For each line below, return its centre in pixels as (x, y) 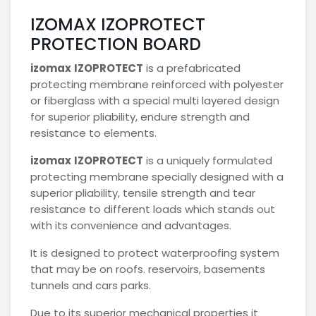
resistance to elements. (93, 133)
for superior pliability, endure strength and (140, 116)
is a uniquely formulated (208, 160)
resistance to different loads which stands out (153, 209)
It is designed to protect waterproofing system (155, 253)
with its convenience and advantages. (131, 225)
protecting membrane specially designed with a (157, 176)
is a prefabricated (192, 68)
